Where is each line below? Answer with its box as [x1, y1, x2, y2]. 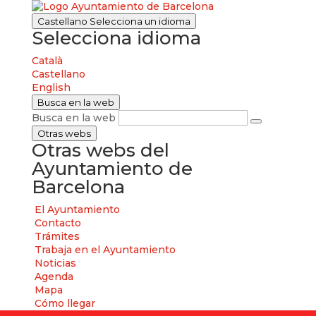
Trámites [34, 230, 80, 243]
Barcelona [31, 176, 125, 198]
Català [31, 54, 63, 67]
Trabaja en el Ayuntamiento [34, 243, 176, 256]
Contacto [34, 217, 81, 229]
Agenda [34, 270, 73, 283]
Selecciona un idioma [89, 16, 190, 27]
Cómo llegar [34, 297, 95, 310]
